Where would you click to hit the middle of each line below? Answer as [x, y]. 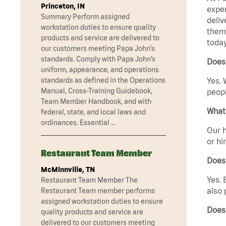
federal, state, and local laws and [93, 112]
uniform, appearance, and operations [100, 70]
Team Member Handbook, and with [96, 102]
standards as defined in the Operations [103, 80]
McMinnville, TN [68, 170]
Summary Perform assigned [85, 17]
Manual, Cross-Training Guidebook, [97, 91]
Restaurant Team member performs [98, 191]
